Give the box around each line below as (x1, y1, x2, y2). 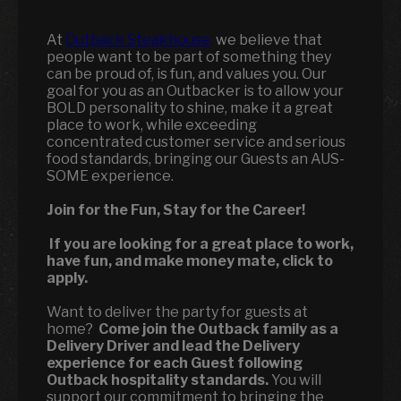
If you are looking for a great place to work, (47, 235, 354, 252)
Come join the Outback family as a (98, 320, 338, 337)
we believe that (213, 31, 322, 48)
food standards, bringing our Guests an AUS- (47, 150, 345, 167)
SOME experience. (47, 167, 174, 184)
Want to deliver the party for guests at (47, 303, 308, 320)
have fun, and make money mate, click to (47, 252, 333, 269)
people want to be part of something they (47, 48, 331, 65)
